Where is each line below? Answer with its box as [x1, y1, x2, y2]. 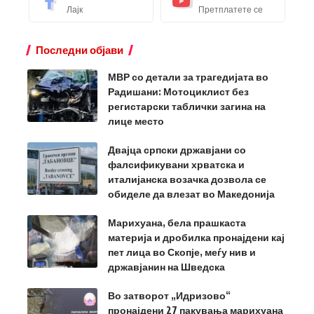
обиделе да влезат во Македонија [108, 188, 275, 200]
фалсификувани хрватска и [108, 158, 245, 171]
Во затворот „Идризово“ [108, 289, 231, 302]
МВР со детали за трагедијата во [108, 71, 268, 83]
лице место [108, 115, 164, 128]
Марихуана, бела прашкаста [108, 217, 246, 229]
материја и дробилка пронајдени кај [108, 231, 285, 244]
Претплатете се [198, 4, 263, 15]
